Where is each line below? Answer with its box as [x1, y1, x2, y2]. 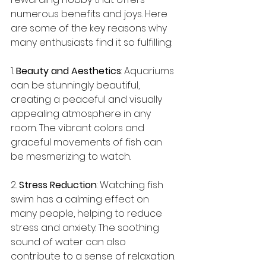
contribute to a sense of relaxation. [11, 249, 175, 263]
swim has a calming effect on [11, 192, 151, 206]
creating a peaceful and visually [11, 93, 164, 106]
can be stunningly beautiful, [11, 78, 142, 92]
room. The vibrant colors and [11, 121, 147, 135]
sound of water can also [11, 235, 128, 249]
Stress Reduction [19, 178, 97, 192]
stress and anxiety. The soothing [11, 221, 161, 235]
